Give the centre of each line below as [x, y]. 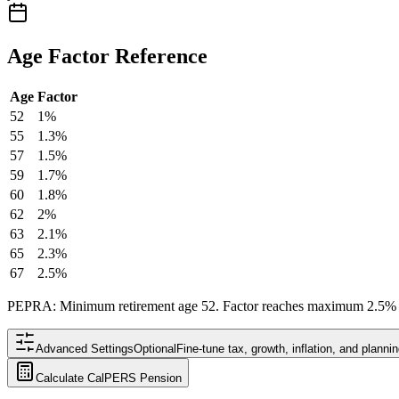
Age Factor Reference [107, 57]
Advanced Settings [85, 349]
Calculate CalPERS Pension [109, 379]
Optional [155, 349]
